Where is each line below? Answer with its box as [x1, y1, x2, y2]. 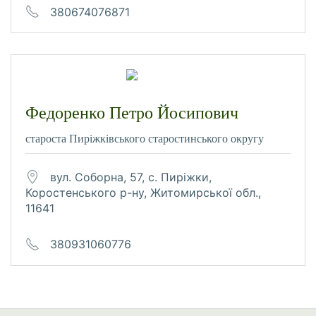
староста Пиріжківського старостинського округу [25, 133, 264, 145]
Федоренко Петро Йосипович [25, 104, 238, 123]
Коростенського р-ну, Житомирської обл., [25, 185, 261, 200]
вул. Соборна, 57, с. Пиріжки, [50, 170, 212, 184]
